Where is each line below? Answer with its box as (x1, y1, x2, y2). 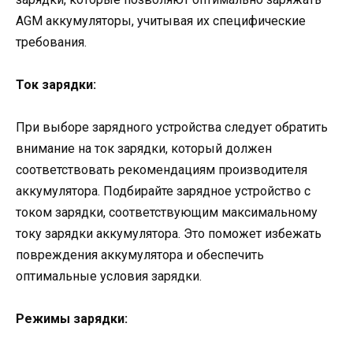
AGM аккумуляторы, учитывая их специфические (16, 13, 306, 28)
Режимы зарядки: (16, 311, 128, 327)
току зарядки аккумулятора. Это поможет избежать (16, 226, 321, 242)
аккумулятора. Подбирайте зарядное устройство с (16, 184, 310, 199)
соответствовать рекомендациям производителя (16, 162, 307, 178)
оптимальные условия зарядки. (16, 269, 202, 284)
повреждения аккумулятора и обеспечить (16, 247, 264, 263)
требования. (16, 34, 87, 50)
